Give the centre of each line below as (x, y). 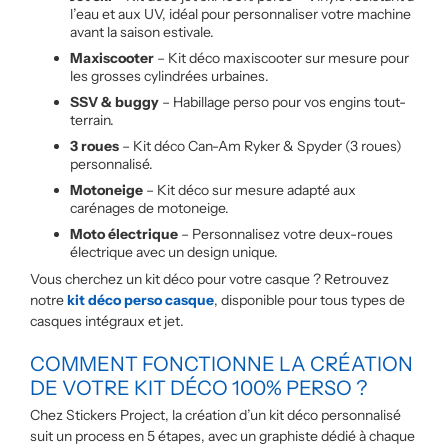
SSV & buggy (114, 102)
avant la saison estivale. (142, 32)
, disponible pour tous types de (309, 300)
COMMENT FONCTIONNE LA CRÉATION (221, 364)
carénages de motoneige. (149, 208)
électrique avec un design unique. (174, 252)
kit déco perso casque (140, 300)
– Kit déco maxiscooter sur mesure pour (281, 58)
